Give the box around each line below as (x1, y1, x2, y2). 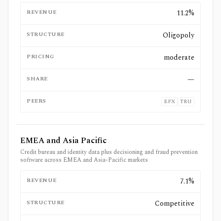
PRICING (27, 52, 54, 61)
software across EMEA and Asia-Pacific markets (20, 155, 148, 165)
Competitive (155, 198, 194, 209)
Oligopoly (163, 30, 194, 40)
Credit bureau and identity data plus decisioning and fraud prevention (20, 147, 198, 157)
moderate (164, 52, 194, 63)
